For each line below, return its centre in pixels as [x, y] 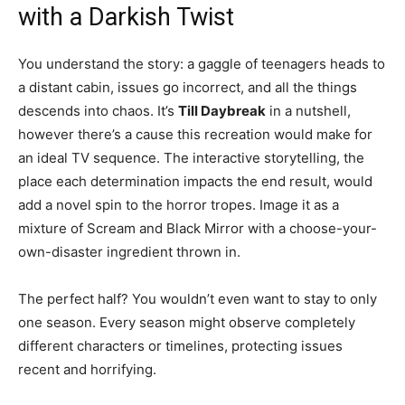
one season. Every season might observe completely [187, 323]
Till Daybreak [222, 111]
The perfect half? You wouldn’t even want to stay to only [198, 299]
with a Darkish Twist [126, 18]
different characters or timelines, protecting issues [180, 346]
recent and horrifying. [87, 370]
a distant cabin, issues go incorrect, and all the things [188, 88]
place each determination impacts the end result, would [195, 182]
